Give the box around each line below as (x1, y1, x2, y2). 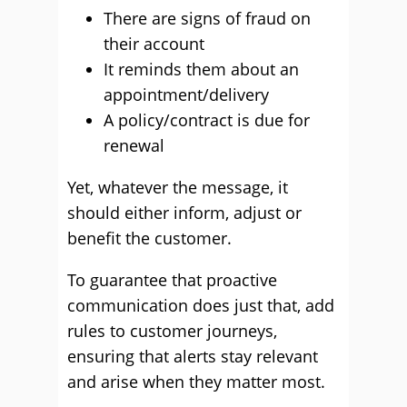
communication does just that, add (67, 294, 334, 316)
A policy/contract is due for (104, 109, 310, 131)
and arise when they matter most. (67, 371, 325, 392)
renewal (104, 134, 164, 156)
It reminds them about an (104, 58, 299, 80)
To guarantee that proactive (67, 269, 277, 291)
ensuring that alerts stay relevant (67, 345, 318, 367)
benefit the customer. (67, 227, 232, 249)
